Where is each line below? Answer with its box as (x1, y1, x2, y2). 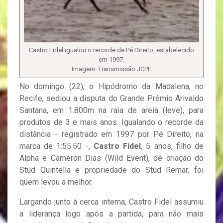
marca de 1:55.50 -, (19, 141, 94, 151)
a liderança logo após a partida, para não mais (19, 209, 204, 219)
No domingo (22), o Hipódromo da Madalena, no (19, 82, 204, 92)
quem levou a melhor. (19, 177, 93, 187)
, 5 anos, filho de (141, 141, 204, 151)
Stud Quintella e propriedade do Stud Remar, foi (19, 165, 204, 175)
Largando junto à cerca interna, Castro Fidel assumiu (19, 197, 204, 207)
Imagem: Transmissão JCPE (72, 65, 151, 73)
